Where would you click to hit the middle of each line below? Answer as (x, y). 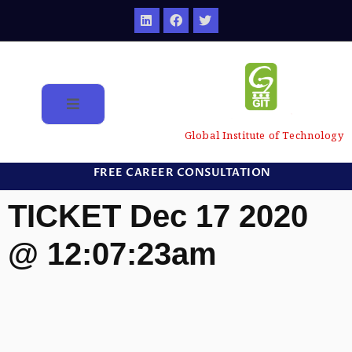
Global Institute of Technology (264, 136)
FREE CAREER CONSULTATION (182, 173)
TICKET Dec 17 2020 (158, 216)
